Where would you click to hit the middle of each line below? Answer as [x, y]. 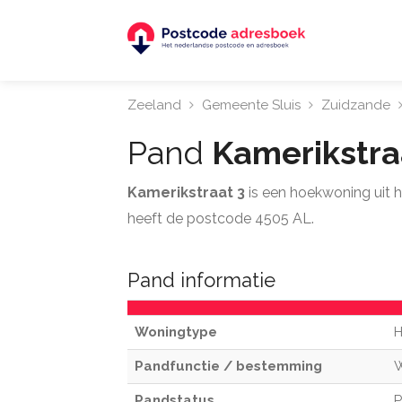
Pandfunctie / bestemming [228, 366]
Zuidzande [356, 105]
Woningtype [176, 332]
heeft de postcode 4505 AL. [221, 218]
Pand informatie [201, 280]
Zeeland [154, 105]
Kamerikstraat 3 [188, 192]
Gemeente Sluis [251, 105]
